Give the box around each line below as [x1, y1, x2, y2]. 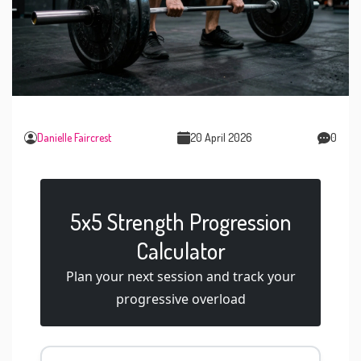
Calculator [135, 236, 226, 266]
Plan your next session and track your [65, 268, 296, 286]
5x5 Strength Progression [69, 207, 292, 237]
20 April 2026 [189, 131, 252, 145]
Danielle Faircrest [37, 131, 111, 145]
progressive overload [115, 290, 246, 309]
